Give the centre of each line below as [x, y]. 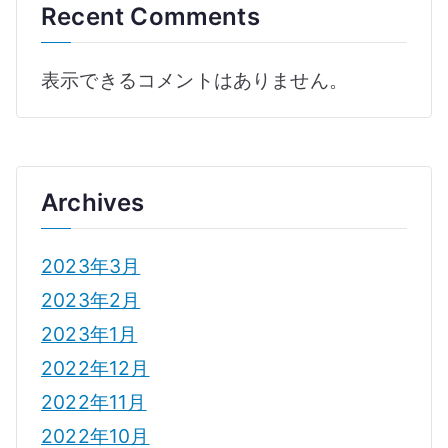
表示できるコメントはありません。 [195, 80]
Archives [93, 203]
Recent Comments [150, 17]
